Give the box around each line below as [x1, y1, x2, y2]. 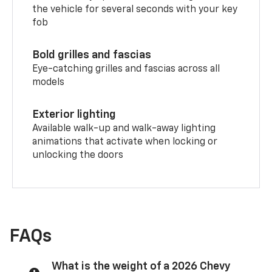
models [32, 77, 65, 87]
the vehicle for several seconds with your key [32, 4, 238, 15]
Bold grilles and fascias [32, 49, 152, 61]
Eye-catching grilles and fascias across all [32, 64, 220, 74]
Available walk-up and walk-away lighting [32, 123, 216, 134]
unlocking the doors [32, 150, 124, 160]
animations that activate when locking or [32, 137, 218, 147]
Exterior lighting [32, 109, 117, 120]
